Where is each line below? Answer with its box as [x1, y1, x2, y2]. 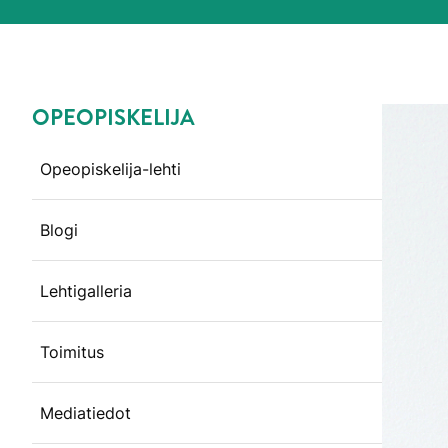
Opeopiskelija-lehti [40, 158, 181, 179]
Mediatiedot [40, 402, 131, 423]
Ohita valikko [47, 119, 146, 142]
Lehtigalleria [40, 280, 132, 301]
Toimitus [40, 341, 104, 362]
